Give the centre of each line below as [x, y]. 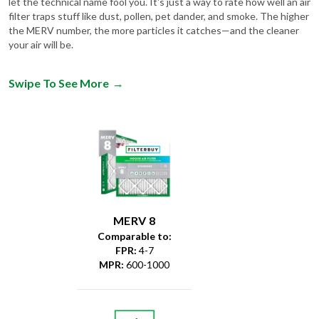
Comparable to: [134, 211]
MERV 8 [135, 195]
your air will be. [41, 20]
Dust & [33, 300]
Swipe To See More [59, 58]
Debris [33, 312]
